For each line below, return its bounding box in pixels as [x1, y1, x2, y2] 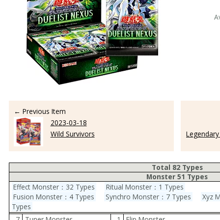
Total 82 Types [151, 162, 203, 172]
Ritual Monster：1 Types [106, 182, 184, 192]
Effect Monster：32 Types [13, 182, 95, 192]
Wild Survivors [50, 129, 95, 138]
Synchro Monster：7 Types [105, 192, 191, 201]
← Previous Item [13, 106, 66, 116]
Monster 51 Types [146, 171, 208, 181]
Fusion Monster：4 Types [13, 192, 94, 201]
